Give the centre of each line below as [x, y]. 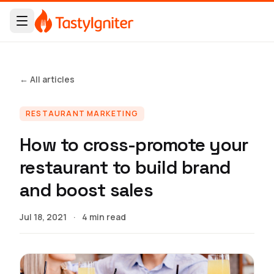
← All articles [47, 79]
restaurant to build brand [125, 167]
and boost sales [86, 190]
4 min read [104, 217]
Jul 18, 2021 [43, 217]
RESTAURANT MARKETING [82, 113]
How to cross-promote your [134, 145]
